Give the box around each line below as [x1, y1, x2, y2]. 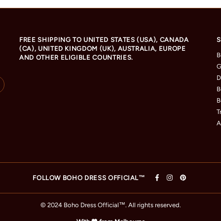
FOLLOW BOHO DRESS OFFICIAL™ [33, 174, 146, 182]
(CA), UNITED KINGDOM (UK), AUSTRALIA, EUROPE [19, 45, 186, 53]
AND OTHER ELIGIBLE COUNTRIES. [19, 54, 133, 62]
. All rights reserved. [125, 201, 181, 209]
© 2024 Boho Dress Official [40, 201, 119, 209]
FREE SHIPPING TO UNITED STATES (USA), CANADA [19, 36, 189, 44]
